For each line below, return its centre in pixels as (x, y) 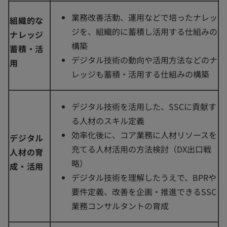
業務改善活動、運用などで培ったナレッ (144, 17)
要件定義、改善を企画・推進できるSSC (144, 192)
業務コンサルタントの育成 (120, 206)
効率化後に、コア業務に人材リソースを (144, 135)
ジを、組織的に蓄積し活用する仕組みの (144, 32)
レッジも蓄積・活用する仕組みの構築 (140, 74)
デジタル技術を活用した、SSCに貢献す (144, 107)
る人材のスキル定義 (108, 121)
